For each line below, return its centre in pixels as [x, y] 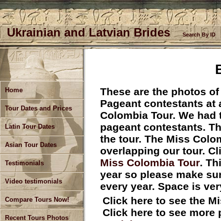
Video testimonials [34, 181]
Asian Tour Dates [31, 145]
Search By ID [199, 35]
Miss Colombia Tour [150, 163]
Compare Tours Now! [37, 200]
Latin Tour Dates [30, 127]
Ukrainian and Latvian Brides [90, 32]
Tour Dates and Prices [38, 108]
